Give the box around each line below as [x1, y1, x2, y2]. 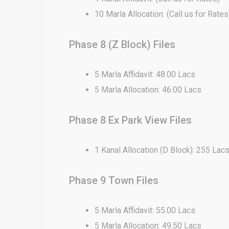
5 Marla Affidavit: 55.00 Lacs [95, 205, 195, 215]
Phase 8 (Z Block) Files [69, 38, 175, 51]
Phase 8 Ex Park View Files [69, 114, 192, 126]
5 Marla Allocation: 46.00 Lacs [95, 85, 201, 95]
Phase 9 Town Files [69, 174, 158, 187]
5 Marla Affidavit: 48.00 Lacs [95, 70, 195, 79]
